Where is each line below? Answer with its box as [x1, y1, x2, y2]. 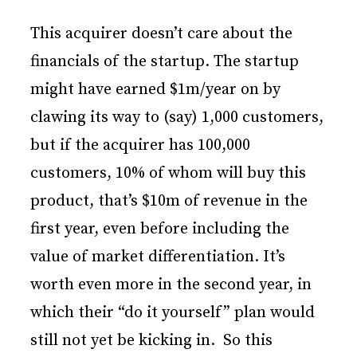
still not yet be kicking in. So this [30, 331, 273, 351]
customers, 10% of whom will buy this [30, 163, 306, 184]
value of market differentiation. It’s [30, 247, 285, 268]
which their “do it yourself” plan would [30, 303, 315, 324]
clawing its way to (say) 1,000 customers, [30, 108, 324, 128]
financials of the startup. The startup [30, 52, 299, 73]
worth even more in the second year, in [30, 275, 312, 296]
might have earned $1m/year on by [30, 80, 280, 100]
